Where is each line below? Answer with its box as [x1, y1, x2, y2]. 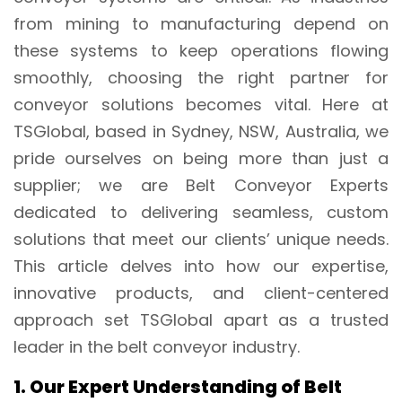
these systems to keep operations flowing [13, 39, 389, 62]
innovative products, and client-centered [13, 281, 389, 304]
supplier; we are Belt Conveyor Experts [13, 173, 389, 197]
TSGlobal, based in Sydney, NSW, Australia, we [13, 119, 389, 143]
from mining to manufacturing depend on [13, 12, 389, 35]
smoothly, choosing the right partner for [13, 66, 389, 89]
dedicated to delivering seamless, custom [13, 200, 389, 223]
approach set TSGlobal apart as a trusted [13, 308, 389, 331]
